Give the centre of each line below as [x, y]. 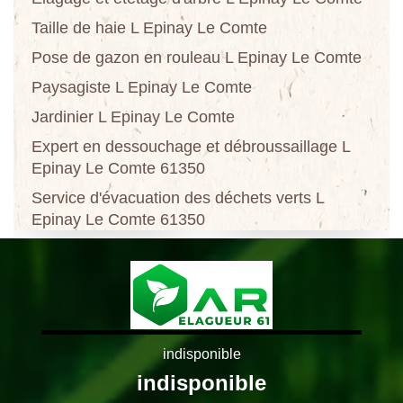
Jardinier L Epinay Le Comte [133, 116]
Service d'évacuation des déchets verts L [178, 197]
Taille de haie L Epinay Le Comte [149, 27]
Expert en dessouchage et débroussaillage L [191, 146]
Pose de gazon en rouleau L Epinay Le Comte [197, 57]
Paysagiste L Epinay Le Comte [142, 87]
